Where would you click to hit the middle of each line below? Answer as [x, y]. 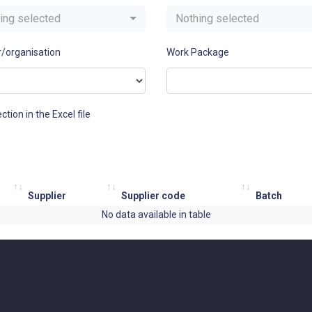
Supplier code [153, 196]
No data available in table [156, 214]
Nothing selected [217, 18]
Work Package [198, 52]
